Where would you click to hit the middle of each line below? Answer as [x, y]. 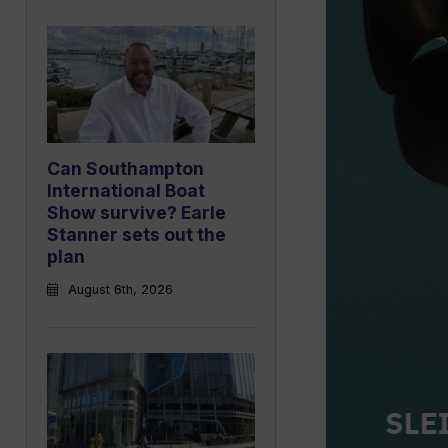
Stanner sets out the [136, 235]
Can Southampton [125, 169]
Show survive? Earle [136, 213]
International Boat [126, 191]
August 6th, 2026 [120, 290]
